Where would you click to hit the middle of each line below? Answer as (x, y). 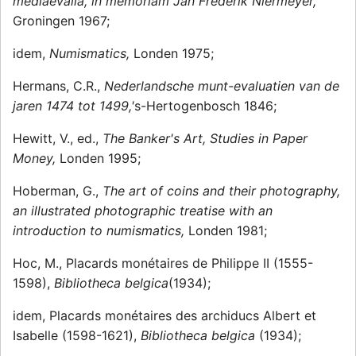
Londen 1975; (174, 54)
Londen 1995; (100, 159)
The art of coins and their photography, (221, 191)
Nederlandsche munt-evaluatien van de (222, 86)
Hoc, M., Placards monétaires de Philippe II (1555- (163, 263)
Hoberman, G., (58, 191)
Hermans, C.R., (58, 86)
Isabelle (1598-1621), (77, 336)
